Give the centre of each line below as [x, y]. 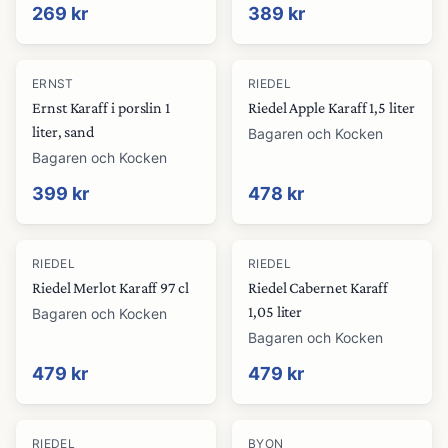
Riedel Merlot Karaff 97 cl [110, 287]
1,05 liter [275, 311]
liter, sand [63, 131]
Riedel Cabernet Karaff [318, 287]
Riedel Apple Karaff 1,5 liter [331, 107]
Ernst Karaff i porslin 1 [101, 107]
